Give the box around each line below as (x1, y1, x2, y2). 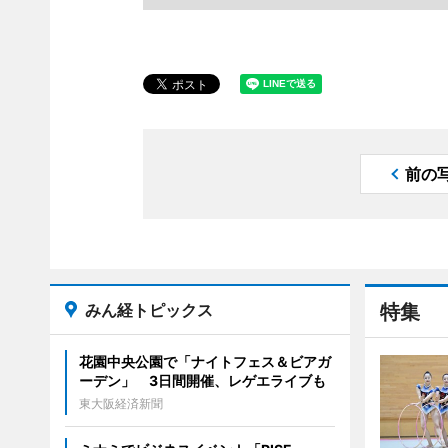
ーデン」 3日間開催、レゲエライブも (78, 372, 326, 389)
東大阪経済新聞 (78, 396, 163, 411)
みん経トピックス (84, 300, 213, 320)
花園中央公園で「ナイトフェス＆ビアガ (78, 353, 331, 370)
